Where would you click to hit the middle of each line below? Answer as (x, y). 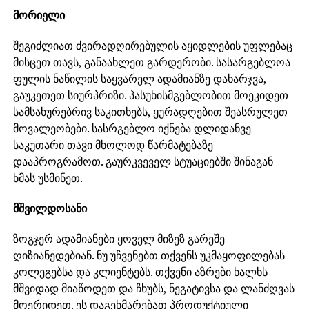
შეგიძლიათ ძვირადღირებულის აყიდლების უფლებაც (152, 46)
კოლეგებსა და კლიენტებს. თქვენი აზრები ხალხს (140, 272)
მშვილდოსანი (50, 208)
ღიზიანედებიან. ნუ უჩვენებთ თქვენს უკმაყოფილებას (149, 255)
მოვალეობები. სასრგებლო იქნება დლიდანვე (132, 128)
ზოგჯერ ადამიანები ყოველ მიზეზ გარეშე (119, 239)
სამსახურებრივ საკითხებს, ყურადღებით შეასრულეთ (150, 112)
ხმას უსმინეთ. (48, 178)
